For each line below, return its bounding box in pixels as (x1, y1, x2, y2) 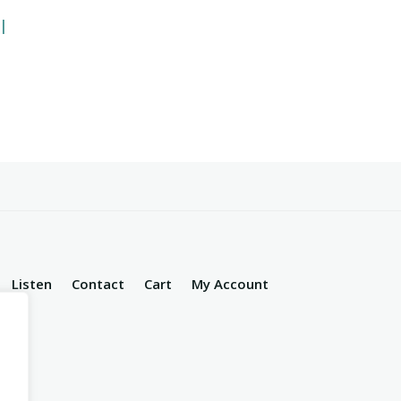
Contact (72, 274, 125, 293)
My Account (192, 274, 269, 293)
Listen (12, 274, 53, 293)
